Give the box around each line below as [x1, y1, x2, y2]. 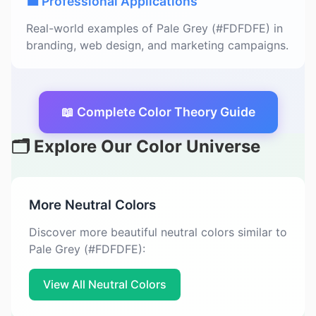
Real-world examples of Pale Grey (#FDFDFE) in [26, 21, 283, 35]
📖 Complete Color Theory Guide [61, 104, 255, 119]
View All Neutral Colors [43, 277, 166, 291]
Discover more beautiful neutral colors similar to [29, 225, 287, 239]
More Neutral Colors [29, 197, 156, 213]
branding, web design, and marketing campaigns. [26, 38, 288, 52]
